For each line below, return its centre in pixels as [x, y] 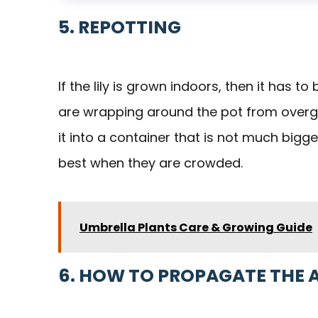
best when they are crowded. [150, 163]
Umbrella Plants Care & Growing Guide [196, 228]
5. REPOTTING [120, 28]
